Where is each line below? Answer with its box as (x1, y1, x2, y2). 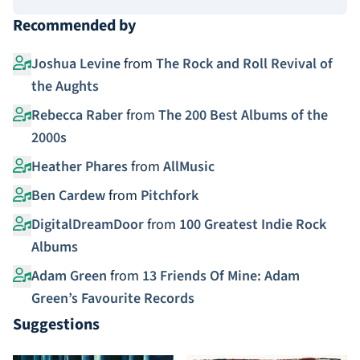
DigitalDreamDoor (31, 215, 144, 235)
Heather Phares (31, 157, 128, 177)
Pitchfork (140, 186, 198, 206)
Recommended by (13, 14, 136, 37)
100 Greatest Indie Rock (178, 215, 326, 235)
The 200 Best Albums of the (157, 105, 328, 125)
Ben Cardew (31, 186, 105, 206)
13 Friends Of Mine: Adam (141, 266, 300, 286)
